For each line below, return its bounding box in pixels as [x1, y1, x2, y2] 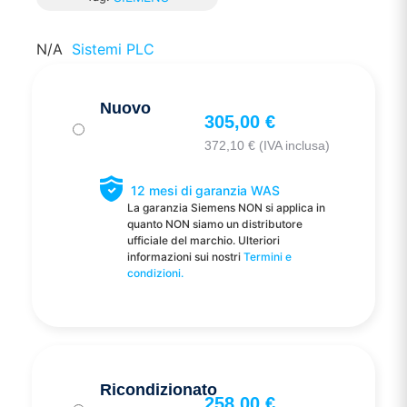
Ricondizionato [100, 380, 217, 399]
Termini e [243, 250, 292, 264]
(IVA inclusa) [255, 138, 330, 154]
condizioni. [127, 266, 184, 281]
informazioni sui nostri [127, 250, 243, 264]
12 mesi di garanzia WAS [131, 183, 280, 199]
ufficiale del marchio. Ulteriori [127, 233, 280, 248]
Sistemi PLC [72, 40, 154, 59]
